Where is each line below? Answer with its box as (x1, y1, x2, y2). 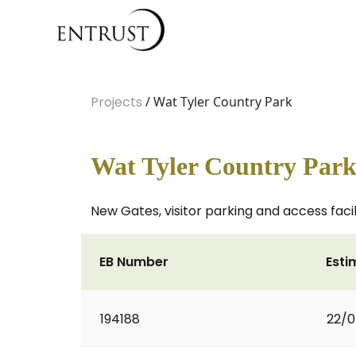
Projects (91, 93, 142, 111)
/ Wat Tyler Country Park (142, 93, 292, 110)
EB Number (99, 253, 168, 271)
